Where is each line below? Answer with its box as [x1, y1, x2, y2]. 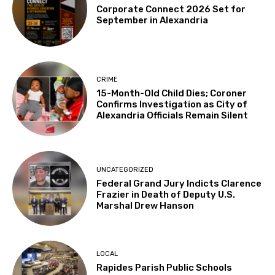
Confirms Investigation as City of [96, 99, 248, 110]
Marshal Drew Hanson [96, 199, 195, 211]
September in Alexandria [96, 14, 209, 26]
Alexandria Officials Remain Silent [96, 110, 249, 122]
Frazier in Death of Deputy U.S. [96, 188, 236, 200]
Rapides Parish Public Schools [96, 262, 233, 274]
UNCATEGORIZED [96, 165, 154, 174]
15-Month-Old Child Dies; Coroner [96, 88, 247, 99]
